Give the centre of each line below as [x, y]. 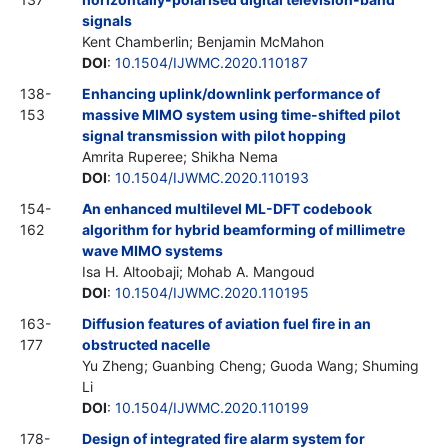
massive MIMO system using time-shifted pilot [241, 114]
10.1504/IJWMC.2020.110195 [212, 292]
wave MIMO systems [152, 250]
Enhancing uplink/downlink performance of [231, 93]
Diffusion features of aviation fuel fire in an [226, 323]
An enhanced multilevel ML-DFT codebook [227, 208]
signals [107, 20]
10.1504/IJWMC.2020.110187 [211, 62]
